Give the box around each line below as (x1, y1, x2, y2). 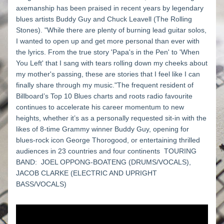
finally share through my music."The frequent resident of (16, 81, 193, 89)
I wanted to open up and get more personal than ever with (16, 37, 199, 45)
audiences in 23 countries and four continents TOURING (16, 147, 196, 155)
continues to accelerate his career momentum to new (16, 103, 184, 111)
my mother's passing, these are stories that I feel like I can (16, 70, 200, 78)
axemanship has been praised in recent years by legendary (16, 4, 203, 12)
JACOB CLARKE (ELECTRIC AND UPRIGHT (16, 169, 157, 177)
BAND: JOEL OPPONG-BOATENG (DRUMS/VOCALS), (16, 158, 191, 166)
